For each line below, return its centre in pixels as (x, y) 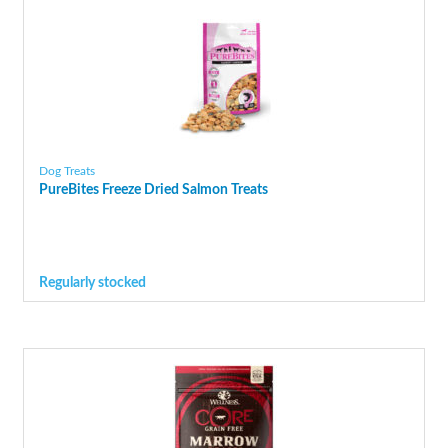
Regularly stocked (92, 283)
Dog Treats (66, 171)
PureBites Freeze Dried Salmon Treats (153, 190)
